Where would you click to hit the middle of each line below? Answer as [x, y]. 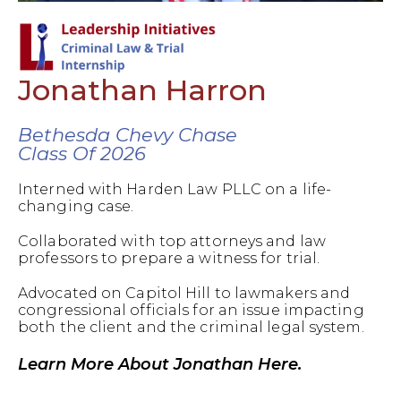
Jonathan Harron [142, 90]
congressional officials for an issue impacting [191, 310]
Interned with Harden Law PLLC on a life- [175, 189]
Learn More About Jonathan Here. [160, 364]
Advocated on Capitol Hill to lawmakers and [184, 293]
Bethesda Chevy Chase [128, 135]
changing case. [76, 206]
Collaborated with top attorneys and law [172, 241]
